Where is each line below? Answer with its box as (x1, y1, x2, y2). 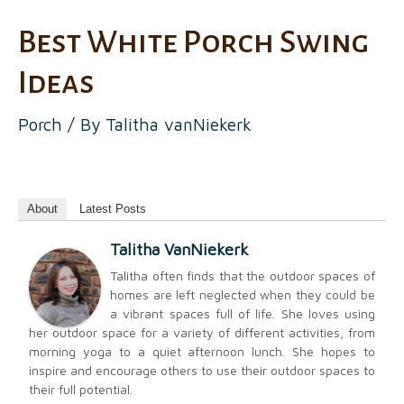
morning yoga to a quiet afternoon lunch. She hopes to (29, 343, 375, 359)
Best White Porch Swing (18, 24, 369, 60)
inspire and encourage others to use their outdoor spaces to (29, 362, 375, 378)
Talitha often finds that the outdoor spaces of (110, 267, 375, 283)
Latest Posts (79, 201, 146, 216)
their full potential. (29, 381, 133, 397)
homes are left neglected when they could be (110, 286, 375, 302)
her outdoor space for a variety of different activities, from (29, 324, 375, 340)
